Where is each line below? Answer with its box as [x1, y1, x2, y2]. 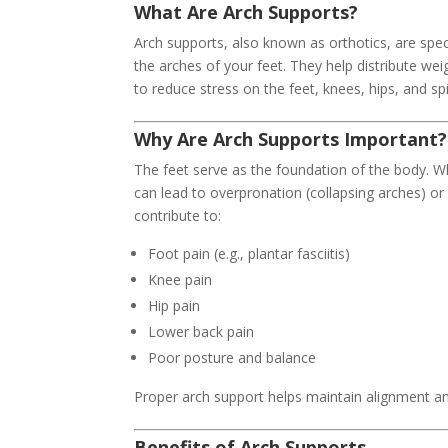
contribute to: [134, 206, 222, 226]
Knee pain [148, 270, 213, 290]
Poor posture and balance [148, 348, 317, 368]
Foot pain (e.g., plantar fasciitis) [148, 244, 351, 264]
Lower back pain [148, 322, 255, 342]
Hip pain [148, 296, 201, 316]
